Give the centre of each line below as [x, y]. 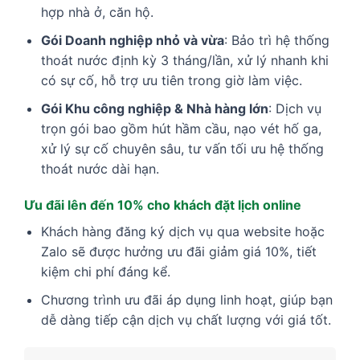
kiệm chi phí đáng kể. [105, 272]
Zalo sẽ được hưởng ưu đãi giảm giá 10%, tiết [178, 252]
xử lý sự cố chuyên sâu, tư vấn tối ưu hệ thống [182, 148]
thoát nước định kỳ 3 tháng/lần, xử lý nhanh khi [184, 60]
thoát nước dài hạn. [100, 168]
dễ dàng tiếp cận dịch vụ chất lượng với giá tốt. [186, 319]
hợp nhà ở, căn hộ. [97, 12]
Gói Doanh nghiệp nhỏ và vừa [132, 40]
